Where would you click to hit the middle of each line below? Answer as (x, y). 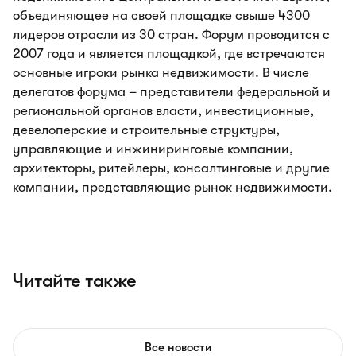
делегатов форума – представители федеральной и (172, 92)
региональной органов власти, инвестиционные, (163, 111)
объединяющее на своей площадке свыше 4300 (161, 15)
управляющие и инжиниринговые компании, (153, 149)
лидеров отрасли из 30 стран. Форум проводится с (171, 35)
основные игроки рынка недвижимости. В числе (161, 73)
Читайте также (75, 281)
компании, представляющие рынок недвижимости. (172, 187)
